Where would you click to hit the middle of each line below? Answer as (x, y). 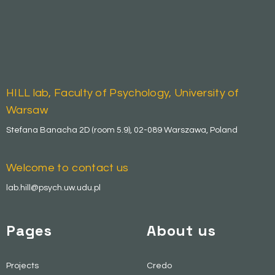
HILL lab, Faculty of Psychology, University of (123, 93)
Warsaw (27, 110)
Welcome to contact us (68, 168)
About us (181, 230)
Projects (22, 265)
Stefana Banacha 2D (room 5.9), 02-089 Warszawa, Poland (122, 130)
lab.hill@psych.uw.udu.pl (53, 188)
